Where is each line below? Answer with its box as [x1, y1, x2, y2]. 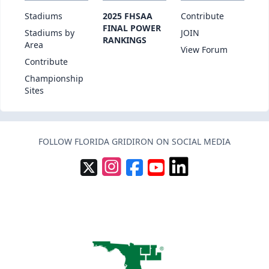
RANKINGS [103, 34, 147, 46]
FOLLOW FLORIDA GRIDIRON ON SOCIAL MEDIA [38, 135, 231, 147]
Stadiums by [25, 26, 74, 38]
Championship [25, 72, 83, 84]
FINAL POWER [103, 22, 161, 34]
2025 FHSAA [103, 10, 153, 22]
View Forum [181, 43, 228, 55]
